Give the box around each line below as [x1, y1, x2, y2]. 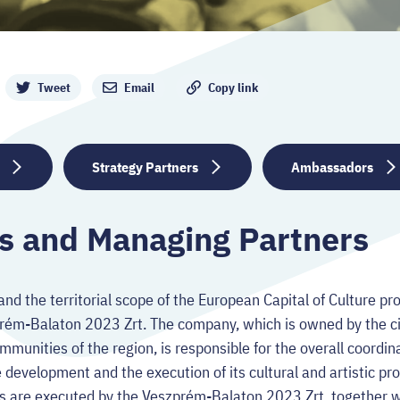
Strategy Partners [92, 158, 198, 177]
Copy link [208, 79, 258, 96]
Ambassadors [291, 158, 373, 177]
